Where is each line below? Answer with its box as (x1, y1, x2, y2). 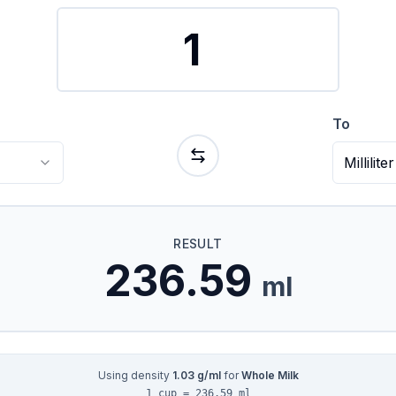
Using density (97, 369, 172, 382)
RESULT (173, 236, 223, 251)
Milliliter (343, 154, 394, 171)
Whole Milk (240, 369, 299, 382)
